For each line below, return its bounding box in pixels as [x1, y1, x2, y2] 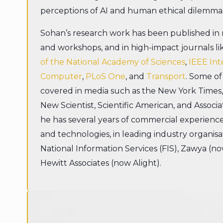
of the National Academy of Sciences [40, 57, 185, 67]
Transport [146, 72, 186, 82]
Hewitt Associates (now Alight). [40, 158, 161, 168]
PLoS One [85, 72, 125, 82]
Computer [40, 72, 82, 82]
